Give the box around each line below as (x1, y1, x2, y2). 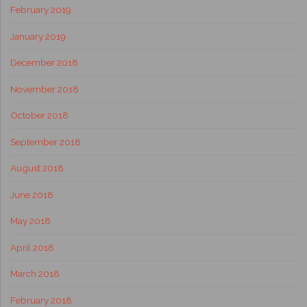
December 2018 (10, 57, 78, 69)
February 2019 (10, 4, 71, 16)
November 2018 (10, 83, 79, 95)
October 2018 (10, 110, 69, 121)
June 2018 (10, 188, 53, 200)
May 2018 (10, 215, 51, 227)
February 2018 (10, 294, 72, 306)
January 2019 (10, 30, 66, 42)
